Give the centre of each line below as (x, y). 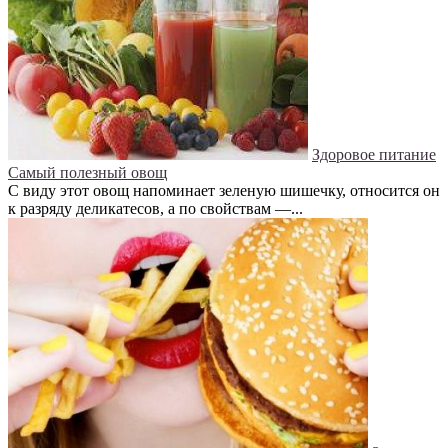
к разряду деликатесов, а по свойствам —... (155, 209)
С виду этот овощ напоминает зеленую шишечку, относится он (224, 191)
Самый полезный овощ (87, 173)
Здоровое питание (374, 155)
